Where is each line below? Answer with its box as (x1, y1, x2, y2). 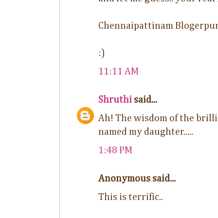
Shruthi (98, 94, 132, 105)
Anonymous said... (98, 173, 176, 183)
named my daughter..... (98, 127, 193, 137)
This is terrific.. (98, 192, 163, 202)
